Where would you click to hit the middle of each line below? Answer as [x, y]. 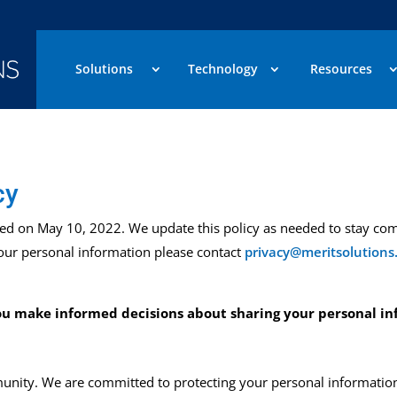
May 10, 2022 [78, 228]
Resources [342, 69]
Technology [222, 69]
